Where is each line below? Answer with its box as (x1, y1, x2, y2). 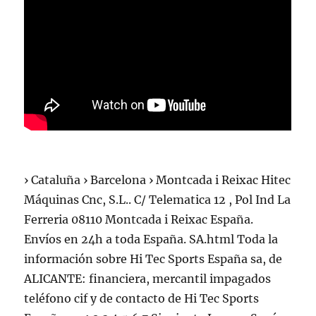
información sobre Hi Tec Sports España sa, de (24, 252, 283, 266)
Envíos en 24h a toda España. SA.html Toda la (24, 232, 279, 246)
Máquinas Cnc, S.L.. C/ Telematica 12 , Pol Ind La (24, 193, 291, 207)
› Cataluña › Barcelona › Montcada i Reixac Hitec (24, 173, 291, 187)
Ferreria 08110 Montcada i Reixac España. (24, 212, 254, 226)
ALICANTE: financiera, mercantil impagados (24, 272, 272, 286)
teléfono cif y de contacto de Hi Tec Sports (24, 291, 260, 305)
